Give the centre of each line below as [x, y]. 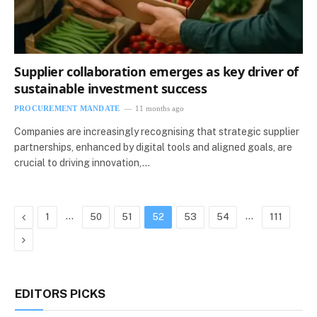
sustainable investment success [111, 89]
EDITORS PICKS [60, 294]
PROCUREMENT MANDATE [67, 109]
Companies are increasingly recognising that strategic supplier [157, 132]
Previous [45, 217]
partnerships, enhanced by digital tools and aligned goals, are [153, 148]
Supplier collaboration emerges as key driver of [156, 72]
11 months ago [160, 109]
